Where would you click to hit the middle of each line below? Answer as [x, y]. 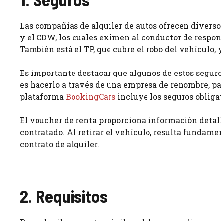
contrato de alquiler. [59, 144]
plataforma [43, 97]
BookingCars [91, 97]
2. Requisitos [64, 196]
